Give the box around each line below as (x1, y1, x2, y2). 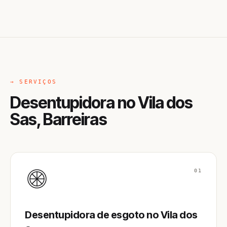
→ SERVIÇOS (10, 79, 57, 85)
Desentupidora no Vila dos (10, 93, 193, 112)
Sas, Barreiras (10, 109, 107, 129)
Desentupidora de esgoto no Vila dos (25, 209, 198, 221)
